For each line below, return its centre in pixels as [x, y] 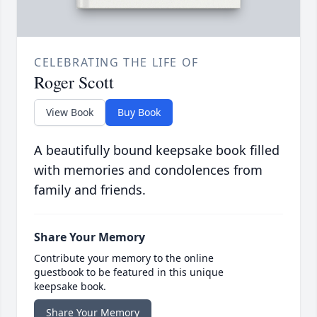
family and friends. [90, 190]
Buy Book [139, 113]
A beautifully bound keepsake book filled [157, 150]
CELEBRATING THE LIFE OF [116, 63]
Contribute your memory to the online [124, 258]
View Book [70, 113]
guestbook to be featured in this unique [129, 272]
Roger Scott [74, 82]
